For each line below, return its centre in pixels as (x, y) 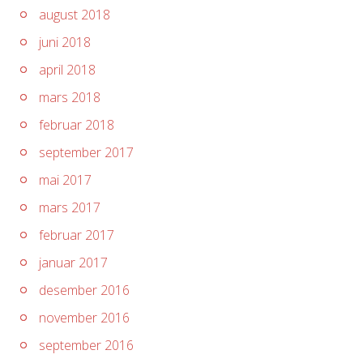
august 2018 (75, 15)
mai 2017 (65, 180)
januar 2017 (73, 263)
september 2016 (86, 345)
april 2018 (67, 70)
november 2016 (84, 318)
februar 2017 (77, 235)
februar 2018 (77, 125)
